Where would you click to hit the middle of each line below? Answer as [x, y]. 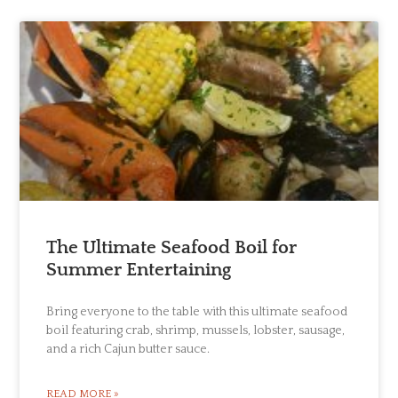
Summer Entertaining [139, 270]
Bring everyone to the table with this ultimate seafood [197, 312]
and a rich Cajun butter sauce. [128, 350]
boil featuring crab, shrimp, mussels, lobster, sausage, [196, 331]
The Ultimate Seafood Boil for [172, 248]
